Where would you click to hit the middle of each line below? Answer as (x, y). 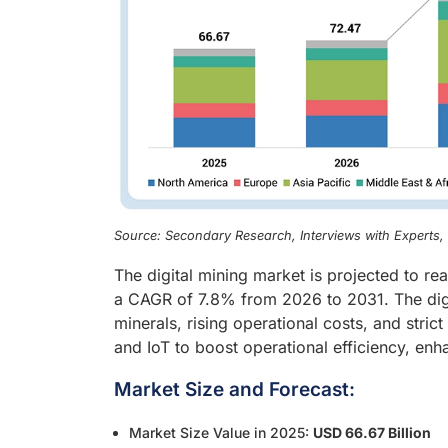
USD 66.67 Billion (372, 432)
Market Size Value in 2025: (221, 432)
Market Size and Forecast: (234, 389)
